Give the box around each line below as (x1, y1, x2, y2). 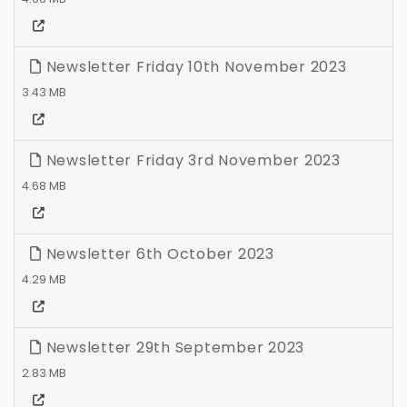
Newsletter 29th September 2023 (41, 337, 304, 359)
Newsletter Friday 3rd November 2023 (41, 150, 341, 172)
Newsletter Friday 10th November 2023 (41, 56, 347, 78)
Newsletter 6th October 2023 (41, 243, 274, 265)
